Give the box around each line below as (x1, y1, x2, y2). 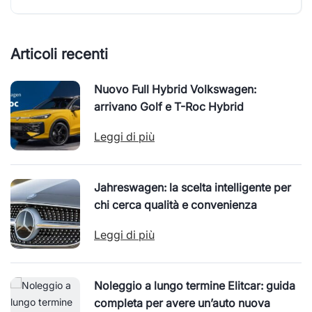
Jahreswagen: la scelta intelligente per (94, 180, 291, 194)
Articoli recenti (10, 45, 108, 63)
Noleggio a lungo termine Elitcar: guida (94, 279, 295, 292)
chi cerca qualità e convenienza (94, 198, 257, 212)
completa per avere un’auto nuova (94, 296, 270, 310)
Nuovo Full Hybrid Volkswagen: (94, 82, 256, 96)
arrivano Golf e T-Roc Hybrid (94, 100, 244, 114)
